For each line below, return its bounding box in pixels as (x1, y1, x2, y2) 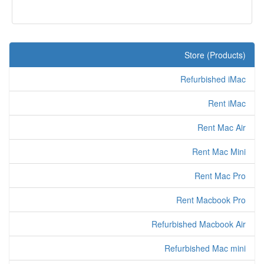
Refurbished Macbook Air (151, 218, 246, 230)
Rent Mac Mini (192, 146, 246, 157)
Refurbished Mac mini (164, 242, 246, 254)
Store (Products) (184, 49, 246, 61)
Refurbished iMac (180, 73, 246, 85)
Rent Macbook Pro (176, 194, 246, 206)
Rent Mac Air (197, 121, 246, 133)
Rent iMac (208, 97, 246, 109)
